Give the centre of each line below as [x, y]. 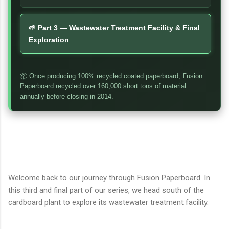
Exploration [49, 40]
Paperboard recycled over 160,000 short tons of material [103, 86]
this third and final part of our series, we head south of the [106, 190]
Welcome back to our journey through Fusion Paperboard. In [109, 178]
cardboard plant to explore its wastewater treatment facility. [108, 202]
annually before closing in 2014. [67, 96]
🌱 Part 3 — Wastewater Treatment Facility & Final [114, 27]
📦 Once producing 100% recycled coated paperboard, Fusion [111, 76]
